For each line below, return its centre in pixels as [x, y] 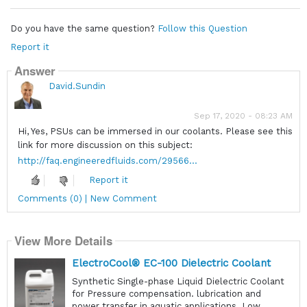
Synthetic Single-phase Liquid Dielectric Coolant [178, 282]
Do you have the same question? [82, 28]
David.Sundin [77, 86]
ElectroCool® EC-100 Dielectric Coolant [171, 263]
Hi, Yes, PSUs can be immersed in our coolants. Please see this [155, 131]
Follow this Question [202, 28]
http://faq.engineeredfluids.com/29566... [107, 160]
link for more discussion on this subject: [105, 145]
